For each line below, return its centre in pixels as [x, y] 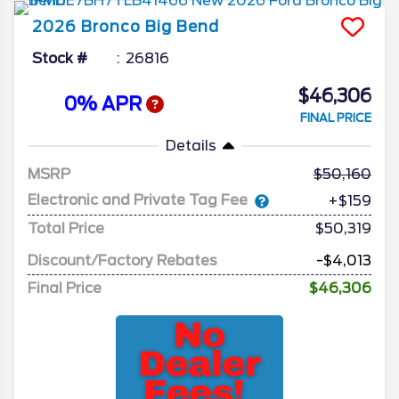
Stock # [60, 58]
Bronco [111, 26]
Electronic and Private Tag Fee [138, 200]
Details [191, 145]
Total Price [66, 228]
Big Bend [182, 26]
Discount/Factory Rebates [122, 260]
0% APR [105, 104]
